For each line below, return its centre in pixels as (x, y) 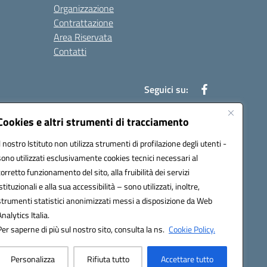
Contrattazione (83, 23)
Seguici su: (166, 89)
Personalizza (32, 259)
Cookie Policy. (192, 229)
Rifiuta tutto (108, 259)
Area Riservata (83, 37)
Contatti (70, 51)
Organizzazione (84, 8)
